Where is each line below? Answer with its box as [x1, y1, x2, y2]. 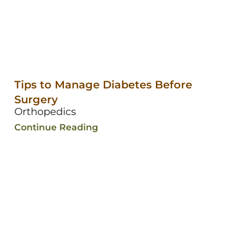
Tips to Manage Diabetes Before [14, 78, 192, 91]
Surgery [14, 93, 58, 106]
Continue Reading [14, 121, 98, 132]
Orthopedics [14, 105, 76, 118]
